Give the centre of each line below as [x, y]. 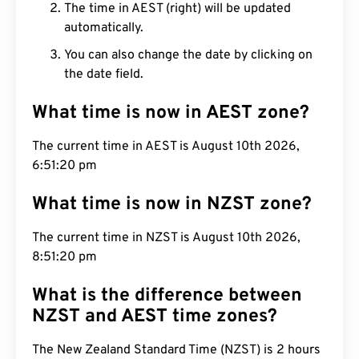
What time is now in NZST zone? [172, 205]
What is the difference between [167, 296]
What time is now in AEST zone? [171, 113]
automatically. [104, 28]
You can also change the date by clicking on [188, 55]
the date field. [104, 75]
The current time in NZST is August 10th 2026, [166, 238]
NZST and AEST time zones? [155, 317]
